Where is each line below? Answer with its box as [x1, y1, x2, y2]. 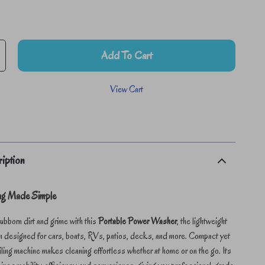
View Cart [110, 83, 144, 95]
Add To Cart [101, 48, 153, 63]
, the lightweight [177, 215, 228, 227]
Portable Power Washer [98, 215, 177, 227]
